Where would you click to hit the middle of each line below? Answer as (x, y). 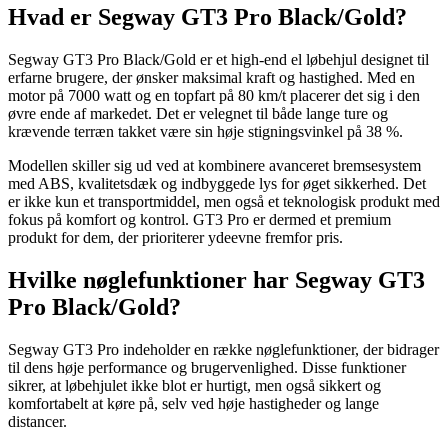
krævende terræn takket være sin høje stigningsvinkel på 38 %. (205, 132)
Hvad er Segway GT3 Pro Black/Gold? (207, 17)
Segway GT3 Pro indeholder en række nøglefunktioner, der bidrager (223, 349)
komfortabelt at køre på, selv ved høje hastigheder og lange (193, 403)
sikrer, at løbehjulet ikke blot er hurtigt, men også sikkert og (194, 385)
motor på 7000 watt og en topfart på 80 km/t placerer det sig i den (214, 96)
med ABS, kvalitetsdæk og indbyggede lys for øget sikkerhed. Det (217, 184)
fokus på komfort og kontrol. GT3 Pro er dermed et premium (199, 220)
